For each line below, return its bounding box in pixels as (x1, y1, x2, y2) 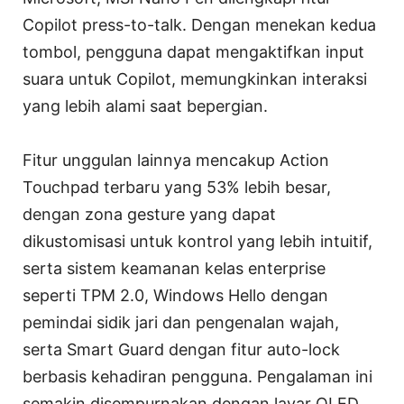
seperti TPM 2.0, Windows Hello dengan (23, 286, 328, 306)
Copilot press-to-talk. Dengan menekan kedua (23, 15, 376, 35)
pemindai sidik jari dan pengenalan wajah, (23, 313, 339, 333)
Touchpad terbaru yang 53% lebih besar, (23, 178, 331, 197)
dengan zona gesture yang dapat (23, 205, 276, 225)
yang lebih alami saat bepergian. (23, 96, 268, 116)
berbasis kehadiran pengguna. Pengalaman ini (23, 367, 372, 387)
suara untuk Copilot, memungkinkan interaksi (23, 69, 367, 89)
